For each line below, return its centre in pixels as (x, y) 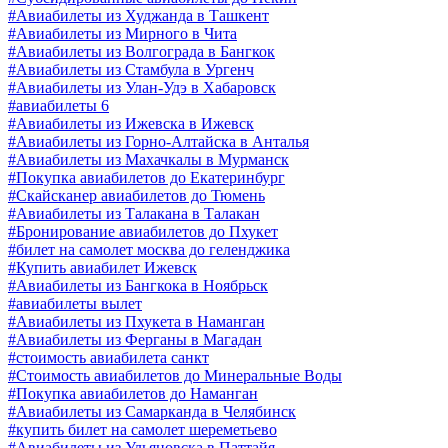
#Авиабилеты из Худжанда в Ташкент (138, 15)
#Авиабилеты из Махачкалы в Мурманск (148, 159)
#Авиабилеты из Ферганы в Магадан (135, 339)
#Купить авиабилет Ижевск (102, 267)
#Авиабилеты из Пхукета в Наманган (136, 321)
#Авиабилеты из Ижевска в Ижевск (131, 123)
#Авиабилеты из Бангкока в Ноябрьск (138, 285)
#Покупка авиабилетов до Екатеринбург (146, 177)
